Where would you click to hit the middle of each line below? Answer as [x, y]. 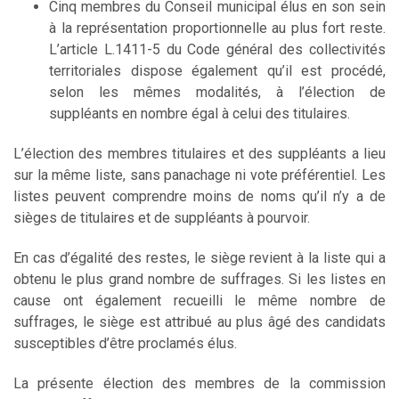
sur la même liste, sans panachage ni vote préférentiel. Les [199, 175]
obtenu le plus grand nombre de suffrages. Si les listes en [199, 279]
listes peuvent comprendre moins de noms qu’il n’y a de [199, 196]
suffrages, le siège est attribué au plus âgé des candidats [199, 322]
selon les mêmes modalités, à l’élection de [217, 92]
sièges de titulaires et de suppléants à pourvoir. [162, 217]
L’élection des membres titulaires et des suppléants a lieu [199, 153]
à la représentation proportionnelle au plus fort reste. [217, 28]
